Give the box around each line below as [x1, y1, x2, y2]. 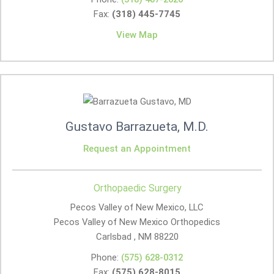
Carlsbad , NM [95, 231, 152, 242]
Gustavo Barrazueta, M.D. [65, 119, 209, 134]
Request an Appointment [83, 143, 191, 154]
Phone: [91, 252, 121, 263]
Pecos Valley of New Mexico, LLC [70, 202, 204, 213]
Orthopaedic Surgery [93, 182, 181, 194]
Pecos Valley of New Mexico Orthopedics [54, 217, 220, 228]
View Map [116, 29, 158, 40]
